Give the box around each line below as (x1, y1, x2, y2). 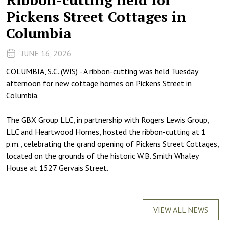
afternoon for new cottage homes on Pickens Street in (6, 78, 192, 88)
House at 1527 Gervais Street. (6, 163, 108, 173)
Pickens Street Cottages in (6, 7, 186, 26)
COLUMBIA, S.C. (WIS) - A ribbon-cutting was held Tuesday (6, 66, 198, 76)
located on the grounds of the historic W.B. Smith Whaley (6, 151, 198, 161)
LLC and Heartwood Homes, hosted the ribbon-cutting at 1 (6, 127, 206, 137)
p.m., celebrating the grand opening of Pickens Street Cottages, (6, 139, 219, 149)
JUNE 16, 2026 (21, 48, 71, 58)
